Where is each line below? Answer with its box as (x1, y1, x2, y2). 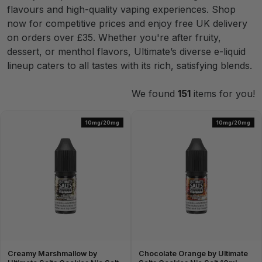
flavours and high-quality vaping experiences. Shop (7, 4, 236, 15)
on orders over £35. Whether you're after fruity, (7, 32, 221, 43)
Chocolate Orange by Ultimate (139, 249, 248, 258)
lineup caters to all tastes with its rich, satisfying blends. (7, 60, 252, 71)
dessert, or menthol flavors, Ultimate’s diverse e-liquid (7, 46, 246, 57)
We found (132, 88, 178, 99)
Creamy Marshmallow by (8, 249, 97, 258)
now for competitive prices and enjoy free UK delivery (7, 18, 247, 29)
